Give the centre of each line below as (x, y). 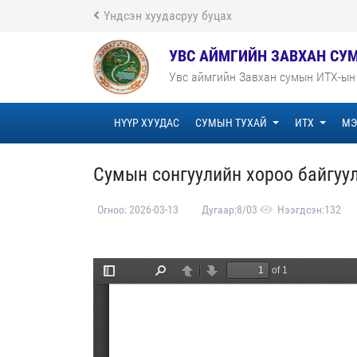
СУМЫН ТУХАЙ (232, 123)
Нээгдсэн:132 (309, 210)
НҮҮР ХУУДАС (147, 123)
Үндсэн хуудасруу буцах (168, 16)
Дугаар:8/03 (229, 210)
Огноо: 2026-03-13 (139, 210)
